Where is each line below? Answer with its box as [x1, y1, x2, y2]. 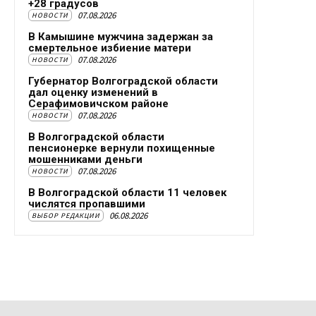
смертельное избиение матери [28, 42, 191, 55]
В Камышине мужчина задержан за [28, 30, 213, 44]
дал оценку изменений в [28, 86, 158, 99]
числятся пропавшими [28, 197, 145, 211]
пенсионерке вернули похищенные [28, 142, 215, 155]
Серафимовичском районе [28, 97, 169, 111]
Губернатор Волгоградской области [28, 75, 218, 88]
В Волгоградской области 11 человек [28, 186, 226, 200]
